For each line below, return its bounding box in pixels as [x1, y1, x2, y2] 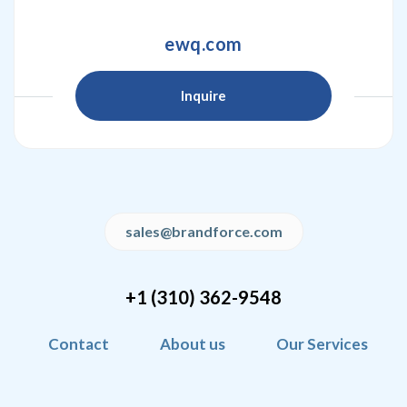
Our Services [276, 334, 368, 353]
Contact [48, 334, 109, 353]
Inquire [181, 87, 226, 104]
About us [160, 334, 225, 353]
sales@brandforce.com [124, 223, 283, 240]
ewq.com [164, 33, 243, 55]
